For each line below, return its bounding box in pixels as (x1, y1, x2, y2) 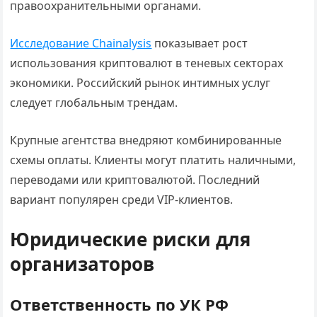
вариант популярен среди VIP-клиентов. (10, 192, 234, 207)
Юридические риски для (10, 226, 251, 252)
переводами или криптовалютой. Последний (10, 172, 260, 188)
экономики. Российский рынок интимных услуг (10, 75, 271, 91)
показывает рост (151, 35, 248, 51)
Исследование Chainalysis (10, 35, 152, 51)
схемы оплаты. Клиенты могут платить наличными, (10, 152, 296, 168)
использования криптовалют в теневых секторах (10, 55, 284, 71)
